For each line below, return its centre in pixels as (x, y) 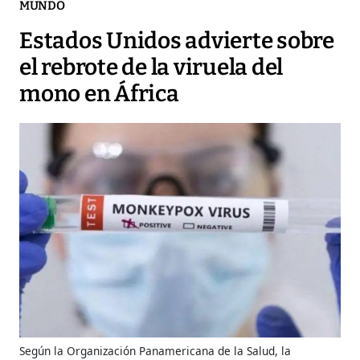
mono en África (99, 94)
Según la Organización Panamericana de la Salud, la (155, 350)
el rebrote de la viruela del (151, 67)
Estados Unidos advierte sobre (177, 41)
